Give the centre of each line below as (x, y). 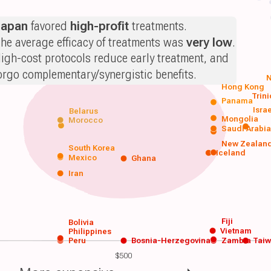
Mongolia (240, 119)
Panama (237, 100)
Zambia (236, 240)
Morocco (85, 120)
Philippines (90, 231)
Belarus (83, 111)
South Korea (91, 148)
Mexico (82, 157)
